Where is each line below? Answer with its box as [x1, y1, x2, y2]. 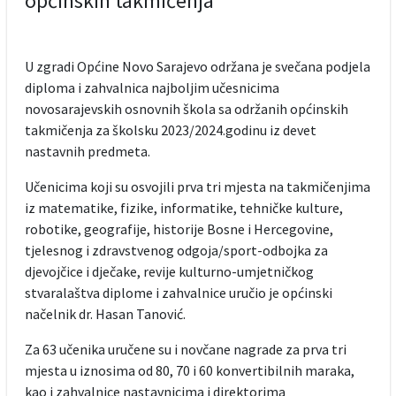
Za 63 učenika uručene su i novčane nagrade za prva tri [24, 340, 346, 358]
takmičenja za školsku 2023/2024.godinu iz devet [24, 121, 316, 139]
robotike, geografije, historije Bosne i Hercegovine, [24, 220, 333, 238]
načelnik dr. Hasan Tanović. [24, 305, 188, 323]
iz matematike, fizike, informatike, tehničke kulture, [24, 199, 343, 217]
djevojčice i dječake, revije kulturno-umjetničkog [24, 263, 314, 280]
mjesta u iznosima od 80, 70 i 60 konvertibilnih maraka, [24, 362, 354, 379]
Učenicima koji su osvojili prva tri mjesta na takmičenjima [24, 178, 370, 195]
